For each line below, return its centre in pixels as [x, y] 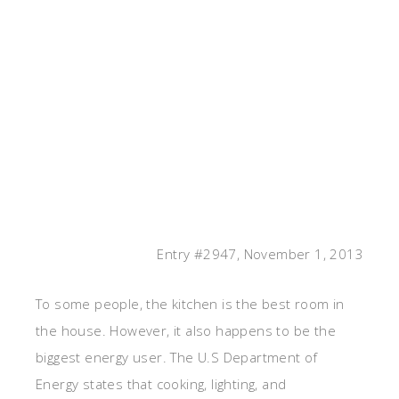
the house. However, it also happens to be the [186, 331]
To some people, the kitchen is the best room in [190, 304]
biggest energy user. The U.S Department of [177, 358]
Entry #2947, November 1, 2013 [260, 254]
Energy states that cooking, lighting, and [161, 384]
